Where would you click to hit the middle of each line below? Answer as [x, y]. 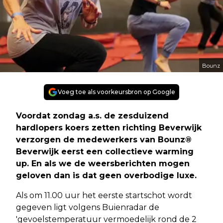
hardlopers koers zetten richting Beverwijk [109, 127]
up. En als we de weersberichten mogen [103, 163]
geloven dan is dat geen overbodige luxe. [106, 175]
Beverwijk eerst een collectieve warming [105, 151]
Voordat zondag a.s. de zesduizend [92, 115]
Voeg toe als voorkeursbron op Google [116, 92]
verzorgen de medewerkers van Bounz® [104, 139]
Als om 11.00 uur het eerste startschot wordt [104, 195]
